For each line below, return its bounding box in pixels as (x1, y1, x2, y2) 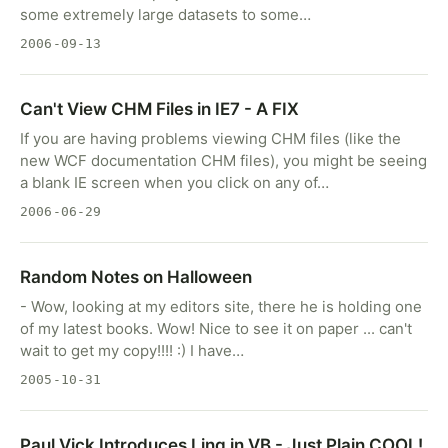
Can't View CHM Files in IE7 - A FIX (20, 99, 299, 119)
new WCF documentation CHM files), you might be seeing (20, 151, 427, 170)
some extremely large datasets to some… (20, 5, 311, 24)
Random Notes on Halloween (20, 267, 252, 287)
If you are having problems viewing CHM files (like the (20, 129, 401, 148)
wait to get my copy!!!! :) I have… (20, 341, 244, 360)
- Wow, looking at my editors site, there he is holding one (20, 297, 422, 316)
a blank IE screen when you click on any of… (20, 173, 329, 192)
